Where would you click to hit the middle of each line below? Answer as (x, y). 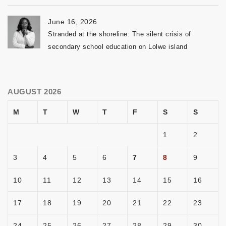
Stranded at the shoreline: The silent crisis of (120, 34)
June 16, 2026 (73, 21)
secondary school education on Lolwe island (118, 46)
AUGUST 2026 (35, 91)
